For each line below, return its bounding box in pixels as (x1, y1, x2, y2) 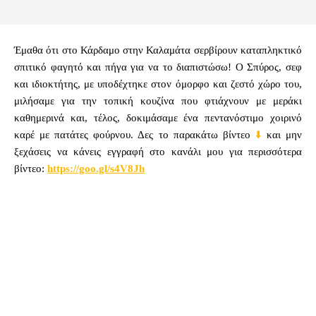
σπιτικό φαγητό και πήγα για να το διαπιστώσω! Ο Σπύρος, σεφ (14, 61, 302, 73)
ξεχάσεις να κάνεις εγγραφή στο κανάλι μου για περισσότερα (14, 145, 302, 157)
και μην (261, 128, 303, 140)
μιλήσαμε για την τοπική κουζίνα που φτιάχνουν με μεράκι (14, 95, 302, 107)
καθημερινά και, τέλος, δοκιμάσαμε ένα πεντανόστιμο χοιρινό (14, 111, 302, 123)
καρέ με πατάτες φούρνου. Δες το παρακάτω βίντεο (14, 128, 255, 140)
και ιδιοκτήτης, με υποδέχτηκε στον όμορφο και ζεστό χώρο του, (14, 78, 302, 90)
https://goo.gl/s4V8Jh (47, 162, 145, 174)
